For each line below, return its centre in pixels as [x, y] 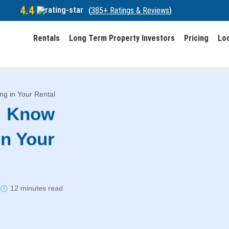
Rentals [46, 38]
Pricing [196, 38]
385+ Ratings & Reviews [130, 10]
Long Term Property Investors [122, 38]
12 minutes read [37, 188]
